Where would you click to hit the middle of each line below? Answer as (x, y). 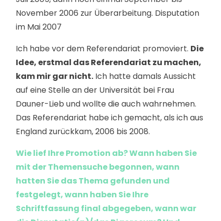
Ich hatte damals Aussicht (145, 76)
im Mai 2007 (39, 27)
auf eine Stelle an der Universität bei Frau (95, 90)
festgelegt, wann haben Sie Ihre (82, 195)
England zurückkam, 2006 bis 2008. (83, 131)
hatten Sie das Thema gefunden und (93, 181)
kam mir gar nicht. (55, 76)
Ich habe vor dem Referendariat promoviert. (103, 49)
